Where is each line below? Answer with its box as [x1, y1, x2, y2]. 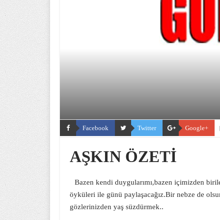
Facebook [82, 124, 109, 132]
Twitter [137, 124, 156, 132]
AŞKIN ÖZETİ [70, 148, 177, 165]
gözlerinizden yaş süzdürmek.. [70, 203, 164, 211]
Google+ [185, 124, 208, 132]
